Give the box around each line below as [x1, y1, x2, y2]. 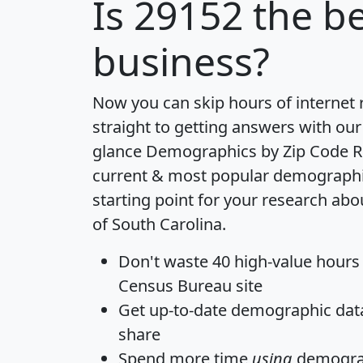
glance [92, 140, 146, 163]
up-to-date [149, 299, 227, 322]
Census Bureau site [118, 275, 263, 297]
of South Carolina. [92, 213, 226, 236]
